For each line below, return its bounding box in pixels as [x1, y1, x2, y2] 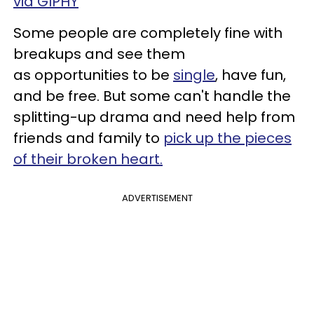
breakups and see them [13, 44, 185, 64]
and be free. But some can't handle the [13, 86, 291, 106]
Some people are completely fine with [13, 23, 282, 43]
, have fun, [215, 65, 286, 85]
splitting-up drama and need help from [13, 107, 295, 127]
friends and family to [13, 128, 163, 148]
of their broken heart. [13, 149, 163, 169]
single [173, 65, 215, 85]
